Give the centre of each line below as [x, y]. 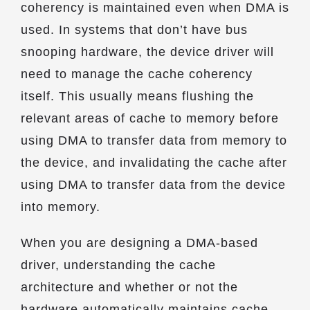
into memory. [61, 207]
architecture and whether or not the [129, 287]
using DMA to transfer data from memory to [154, 140]
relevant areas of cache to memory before [150, 118]
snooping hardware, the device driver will [147, 52]
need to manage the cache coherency [137, 74]
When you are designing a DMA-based [139, 243]
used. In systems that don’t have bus [134, 30]
